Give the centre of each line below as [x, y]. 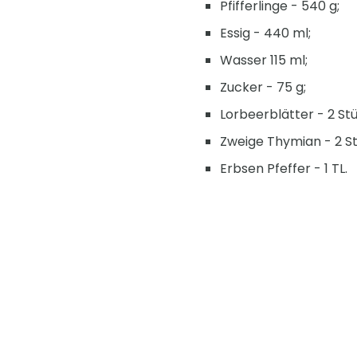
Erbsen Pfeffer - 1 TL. [284, 169]
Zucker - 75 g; [263, 88]
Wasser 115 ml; [264, 61]
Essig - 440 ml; [265, 33]
